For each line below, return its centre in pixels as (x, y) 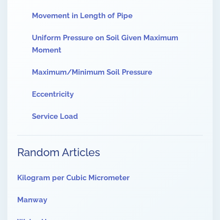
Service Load (55, 116)
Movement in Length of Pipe (82, 16)
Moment (47, 50)
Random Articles (59, 152)
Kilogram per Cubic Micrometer (73, 178)
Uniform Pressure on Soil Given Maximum (105, 38)
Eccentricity (53, 94)
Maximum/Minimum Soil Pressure (92, 72)
